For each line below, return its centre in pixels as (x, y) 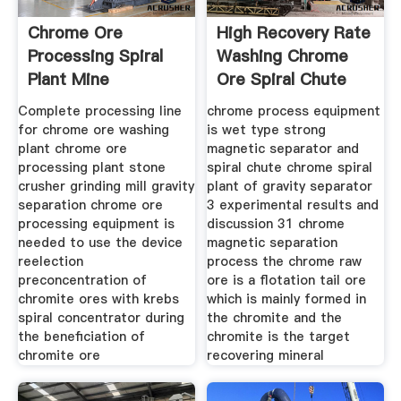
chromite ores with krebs (98, 299)
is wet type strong (267, 129)
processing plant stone (91, 167)
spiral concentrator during (101, 317)
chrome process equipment (294, 111)
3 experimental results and (293, 205)
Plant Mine (68, 80)
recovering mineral (266, 355)
